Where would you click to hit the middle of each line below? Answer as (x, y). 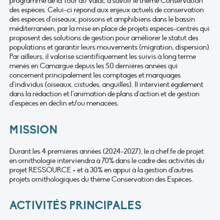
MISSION (33, 130)
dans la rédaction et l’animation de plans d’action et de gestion (104, 94)
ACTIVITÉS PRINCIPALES (75, 206)
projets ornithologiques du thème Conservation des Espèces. (101, 179)
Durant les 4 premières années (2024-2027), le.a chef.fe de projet (107, 151)
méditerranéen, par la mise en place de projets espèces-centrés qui (110, 29)
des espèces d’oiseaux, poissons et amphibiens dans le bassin (102, 19)
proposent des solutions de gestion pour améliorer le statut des (104, 38)
